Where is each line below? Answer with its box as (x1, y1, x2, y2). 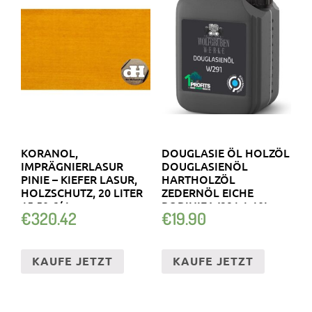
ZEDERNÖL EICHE (161, 184, 253, 200)
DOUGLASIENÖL (161, 157, 248, 173)
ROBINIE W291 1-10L (161, 197, 270, 213)
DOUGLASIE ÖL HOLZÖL (161, 144, 290, 160)
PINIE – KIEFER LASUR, (21, 171, 137, 187)
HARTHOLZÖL (161, 171, 235, 187)
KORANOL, (21, 144, 78, 160)
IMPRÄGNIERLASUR (21, 157, 123, 173)
